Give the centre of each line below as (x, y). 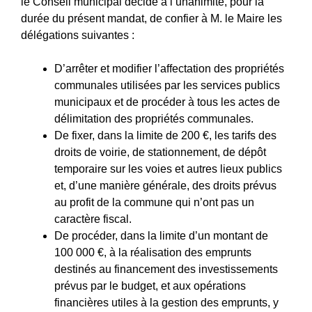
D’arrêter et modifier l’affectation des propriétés (169, 68)
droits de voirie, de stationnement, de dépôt (160, 152)
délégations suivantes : (78, 35)
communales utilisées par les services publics (167, 85)
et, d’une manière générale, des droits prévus (165, 185)
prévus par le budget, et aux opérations (150, 286)
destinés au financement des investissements (166, 269)
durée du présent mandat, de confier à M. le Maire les (151, 18)
